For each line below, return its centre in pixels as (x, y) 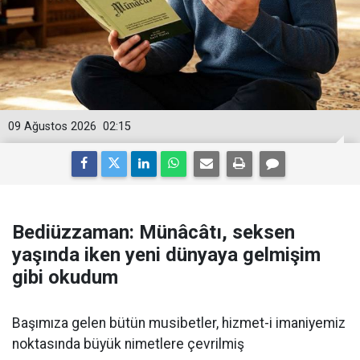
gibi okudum (65, 277)
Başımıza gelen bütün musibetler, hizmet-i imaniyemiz (179, 323)
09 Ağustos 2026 (52, 127)
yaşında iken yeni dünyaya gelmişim (166, 255)
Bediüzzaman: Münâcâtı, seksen (153, 232)
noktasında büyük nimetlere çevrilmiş (128, 344)
